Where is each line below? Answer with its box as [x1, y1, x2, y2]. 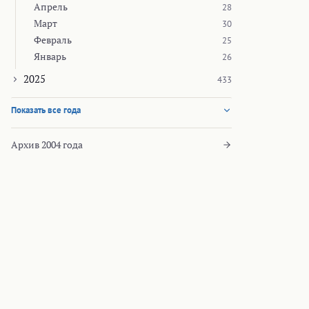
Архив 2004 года [11, 138, 83, 152]
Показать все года [11, 104, 81, 117]
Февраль [34, 33, 72, 47]
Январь [34, 50, 66, 63]
